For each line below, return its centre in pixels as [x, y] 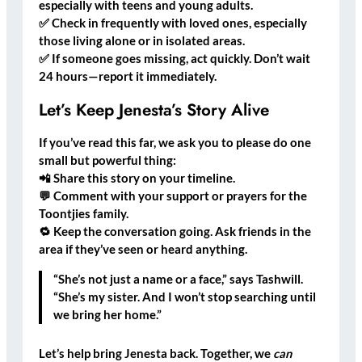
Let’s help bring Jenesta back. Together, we [156, 353]
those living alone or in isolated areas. [142, 41]
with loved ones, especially [233, 23]
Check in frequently [105, 23]
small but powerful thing [106, 161]
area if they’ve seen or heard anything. [143, 250]
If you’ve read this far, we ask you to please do [164, 143]
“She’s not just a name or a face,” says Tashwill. [179, 280]
